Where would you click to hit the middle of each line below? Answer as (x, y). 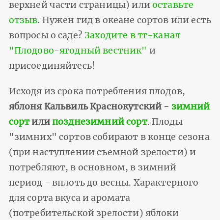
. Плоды (165, 122)
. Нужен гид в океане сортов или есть (124, 20)
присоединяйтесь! (52, 66)
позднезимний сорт (100, 122)
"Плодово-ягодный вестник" (78, 51)
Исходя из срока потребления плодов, (97, 92)
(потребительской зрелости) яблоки (94, 213)
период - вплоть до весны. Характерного (104, 183)
